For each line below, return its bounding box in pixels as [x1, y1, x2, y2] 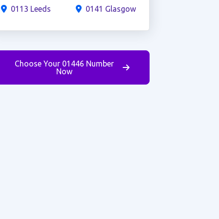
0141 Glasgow [85, 4, 136, 13]
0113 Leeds [10, 4, 51, 13]
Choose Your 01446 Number [15, 59, 114, 68]
